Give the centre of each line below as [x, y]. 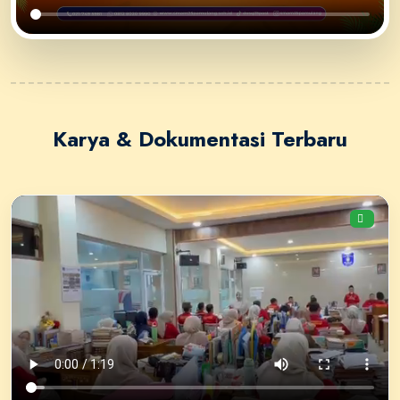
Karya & [96, 139]
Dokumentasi [202, 139]
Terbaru [306, 139]
